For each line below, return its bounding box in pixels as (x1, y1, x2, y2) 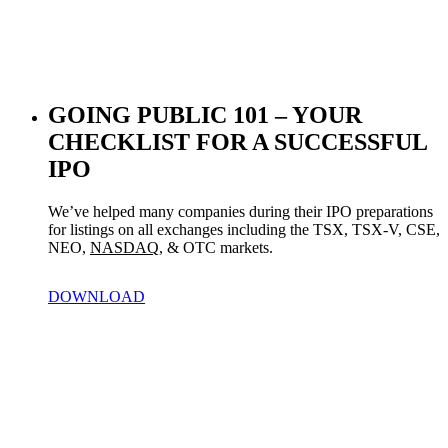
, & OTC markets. (159, 238, 273, 256)
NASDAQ (90, 238, 159, 256)
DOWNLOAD (48, 288, 145, 306)
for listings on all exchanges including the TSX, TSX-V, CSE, (48, 220, 440, 238)
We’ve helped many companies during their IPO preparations (48, 202, 433, 220)
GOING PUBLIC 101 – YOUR (48, 101, 362, 128)
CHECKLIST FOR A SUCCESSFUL (48, 128, 427, 155)
